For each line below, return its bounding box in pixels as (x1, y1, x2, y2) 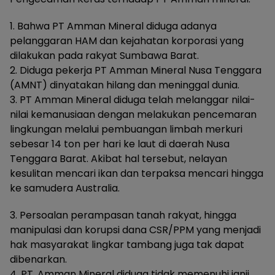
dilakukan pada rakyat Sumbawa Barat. (10, 48, 199, 63)
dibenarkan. (10, 252, 67, 266)
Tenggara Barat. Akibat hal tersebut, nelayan (10, 152, 227, 166)
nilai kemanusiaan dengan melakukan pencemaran (10, 107, 257, 122)
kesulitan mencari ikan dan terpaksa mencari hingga (10, 166, 263, 180)
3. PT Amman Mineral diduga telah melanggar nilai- (10, 93, 255, 107)
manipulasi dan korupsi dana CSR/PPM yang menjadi (10, 223, 261, 237)
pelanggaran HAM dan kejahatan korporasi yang (10, 34, 244, 48)
